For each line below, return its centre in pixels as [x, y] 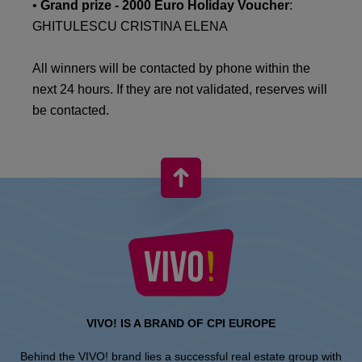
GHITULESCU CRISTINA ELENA [130, 26]
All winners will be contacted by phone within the [171, 68]
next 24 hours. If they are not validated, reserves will [180, 89]
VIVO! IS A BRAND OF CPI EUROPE [181, 323]
